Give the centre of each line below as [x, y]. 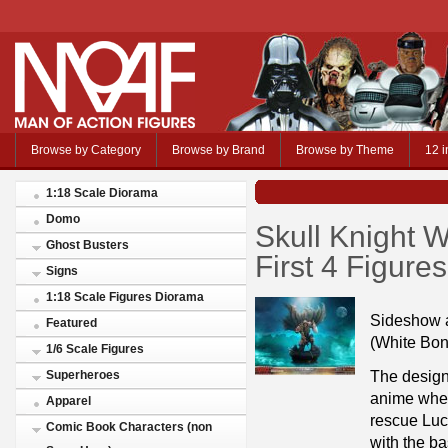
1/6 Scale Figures [95, 349]
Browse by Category [86, 150]
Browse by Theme [345, 150]
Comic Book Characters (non [129, 427]
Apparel [68, 401]
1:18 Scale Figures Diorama [125, 297]
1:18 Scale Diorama [102, 193]
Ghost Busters [87, 245]
